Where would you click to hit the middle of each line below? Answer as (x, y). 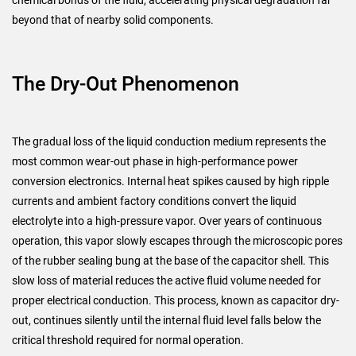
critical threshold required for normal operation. (128, 340)
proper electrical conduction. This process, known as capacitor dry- (176, 300)
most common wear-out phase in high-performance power (155, 161)
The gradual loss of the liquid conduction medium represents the (169, 141)
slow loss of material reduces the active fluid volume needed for (166, 281)
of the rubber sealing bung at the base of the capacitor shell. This (170, 261)
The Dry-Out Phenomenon (126, 84)
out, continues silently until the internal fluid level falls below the (166, 320)
